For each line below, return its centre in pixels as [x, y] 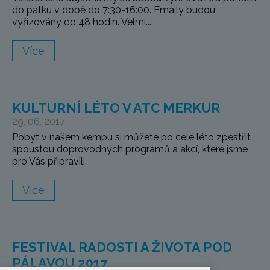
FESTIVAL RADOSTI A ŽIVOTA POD [122, 247]
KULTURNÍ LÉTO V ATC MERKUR [116, 108]
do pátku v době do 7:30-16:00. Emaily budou [114, 10]
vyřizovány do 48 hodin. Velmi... [82, 22]
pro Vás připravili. [49, 162]
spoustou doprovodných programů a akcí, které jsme [130, 149]
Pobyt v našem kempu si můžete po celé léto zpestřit [131, 137]
